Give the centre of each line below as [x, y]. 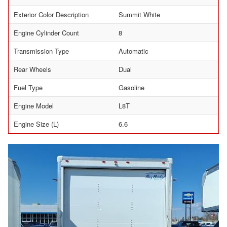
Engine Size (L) [36, 124]
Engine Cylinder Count [46, 32]
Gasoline [131, 87]
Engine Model [34, 105]
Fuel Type [28, 87]
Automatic [134, 51]
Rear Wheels [32, 69]
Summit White [139, 14]
